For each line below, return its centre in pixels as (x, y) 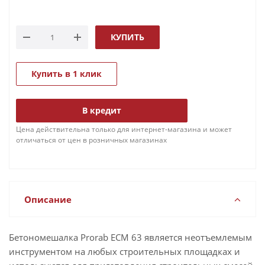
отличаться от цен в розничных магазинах (91, 140)
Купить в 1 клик (67, 74)
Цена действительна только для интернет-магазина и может (124, 129)
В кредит (102, 110)
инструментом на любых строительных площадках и (125, 251)
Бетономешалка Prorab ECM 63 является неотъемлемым (130, 237)
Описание (48, 199)
